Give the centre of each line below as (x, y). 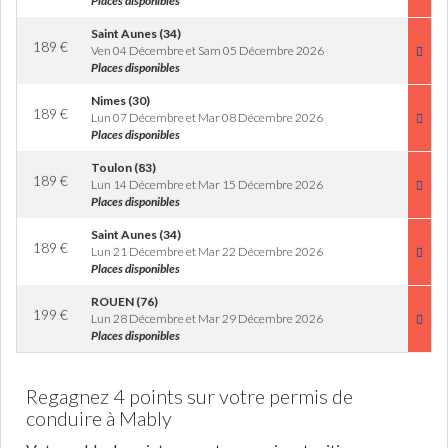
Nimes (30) (120, 100)
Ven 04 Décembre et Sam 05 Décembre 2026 (207, 50)
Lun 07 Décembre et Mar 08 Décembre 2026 (207, 117)
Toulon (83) (123, 167)
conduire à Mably (99, 418)
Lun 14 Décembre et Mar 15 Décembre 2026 (207, 184)
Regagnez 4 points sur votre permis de (189, 396)
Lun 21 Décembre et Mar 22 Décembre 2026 (207, 251)
